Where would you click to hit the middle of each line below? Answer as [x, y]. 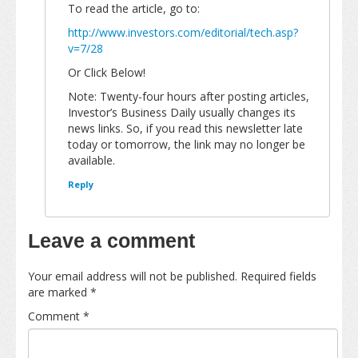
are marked [59, 292]
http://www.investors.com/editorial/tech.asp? [183, 32]
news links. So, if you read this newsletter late [185, 128]
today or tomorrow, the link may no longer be [187, 144]
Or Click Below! [107, 72]
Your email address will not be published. [133, 276]
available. [91, 160]
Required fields [278, 276]
